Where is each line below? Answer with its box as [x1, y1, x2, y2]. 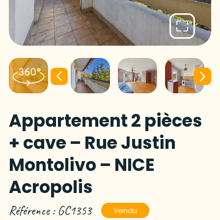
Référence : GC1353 [8, 202, 91, 219]
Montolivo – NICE [8, 152, 155, 177]
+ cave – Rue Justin [8, 130, 176, 155]
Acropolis [8, 174, 93, 199]
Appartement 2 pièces [8, 108, 202, 133]
